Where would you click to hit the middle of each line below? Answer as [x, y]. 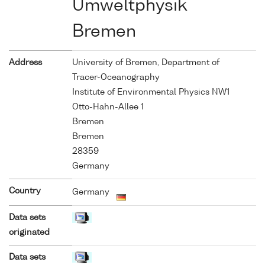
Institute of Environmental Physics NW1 [151, 92]
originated [29, 232]
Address [25, 62]
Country [25, 191]
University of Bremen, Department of [146, 62]
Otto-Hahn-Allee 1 [108, 107]
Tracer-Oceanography [116, 77]
